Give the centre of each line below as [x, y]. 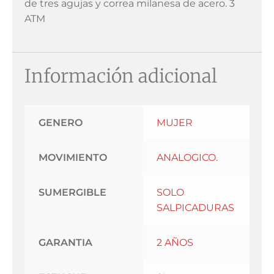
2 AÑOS [175, 243]
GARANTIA [65, 243]
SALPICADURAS [195, 208]
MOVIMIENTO [72, 158]
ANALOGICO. [187, 158]
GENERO [60, 123]
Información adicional [121, 76]
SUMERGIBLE [72, 193]
